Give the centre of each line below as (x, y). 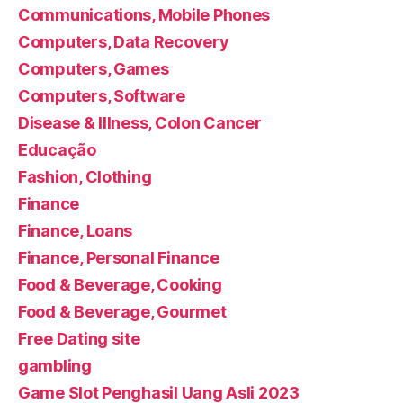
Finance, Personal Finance (119, 257)
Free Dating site (79, 338)
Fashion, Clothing (85, 176)
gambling (55, 365)
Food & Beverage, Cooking (120, 284)
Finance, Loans (76, 230)
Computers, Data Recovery (124, 41)
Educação (57, 149)
